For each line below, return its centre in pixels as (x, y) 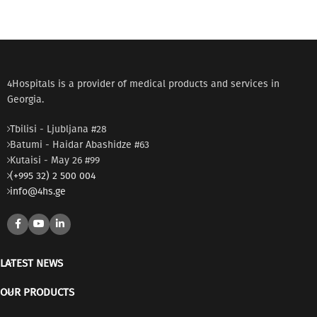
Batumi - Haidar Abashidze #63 (80, 145)
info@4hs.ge (38, 192)
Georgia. (25, 100)
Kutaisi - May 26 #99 (55, 161)
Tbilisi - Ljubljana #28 (58, 129)
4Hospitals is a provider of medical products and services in (143, 84)
